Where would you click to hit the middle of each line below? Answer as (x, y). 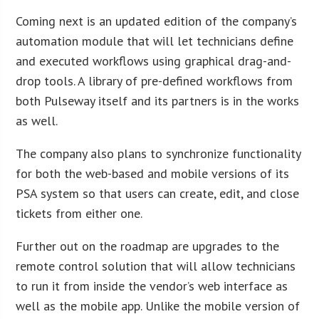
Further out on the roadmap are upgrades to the (148, 246)
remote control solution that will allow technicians (156, 266)
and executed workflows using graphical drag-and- (154, 61)
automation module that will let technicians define (155, 41)
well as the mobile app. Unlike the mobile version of (158, 306)
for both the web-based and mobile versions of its (153, 174)
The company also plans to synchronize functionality (158, 154)
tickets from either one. (79, 214)
